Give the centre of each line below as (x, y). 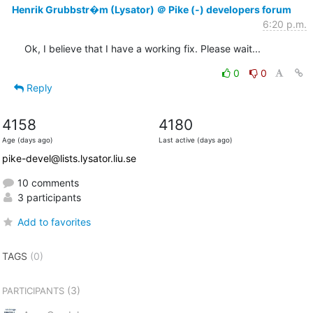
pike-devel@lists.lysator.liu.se (69, 158)
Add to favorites (54, 221)
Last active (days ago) (195, 140)
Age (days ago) (27, 140)
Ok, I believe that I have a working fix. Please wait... (142, 48)
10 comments (46, 182)
